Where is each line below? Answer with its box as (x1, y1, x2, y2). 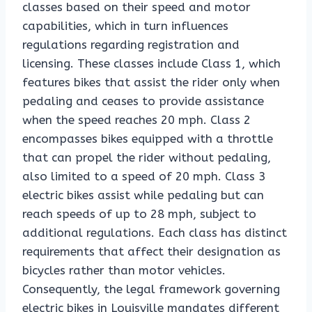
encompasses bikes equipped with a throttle (22, 132, 273, 146)
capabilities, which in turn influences (22, 19, 228, 33)
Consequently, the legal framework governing (22, 282, 280, 297)
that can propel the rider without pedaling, (22, 150, 271, 165)
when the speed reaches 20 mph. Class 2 (22, 113, 251, 127)
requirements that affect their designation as (22, 244, 281, 259)
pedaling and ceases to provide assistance (22, 94, 264, 109)
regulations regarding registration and (22, 38, 240, 52)
